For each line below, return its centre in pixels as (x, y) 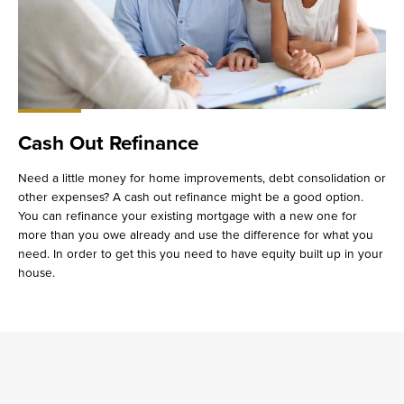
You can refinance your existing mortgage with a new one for (188, 216)
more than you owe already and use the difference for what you (196, 234)
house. (37, 272)
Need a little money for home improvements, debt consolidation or (202, 178)
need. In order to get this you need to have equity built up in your (201, 253)
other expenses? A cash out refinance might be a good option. (191, 197)
